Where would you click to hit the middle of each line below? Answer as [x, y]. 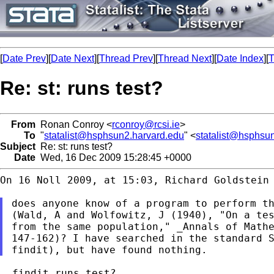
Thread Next [185, 58]
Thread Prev [126, 58]
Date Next [72, 58]
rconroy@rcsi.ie [146, 124]
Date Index [240, 58]
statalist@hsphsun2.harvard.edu [114, 135]
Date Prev [24, 58]
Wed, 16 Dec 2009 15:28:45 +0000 [113, 157]
